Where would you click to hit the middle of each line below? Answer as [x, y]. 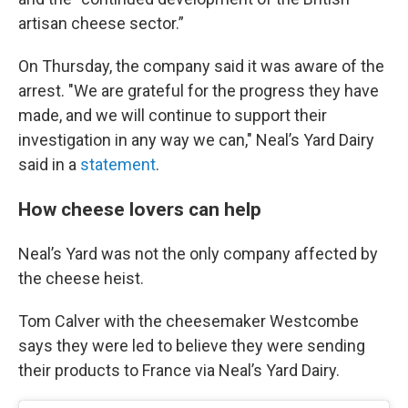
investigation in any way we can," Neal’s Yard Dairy [196, 140]
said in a [49, 165]
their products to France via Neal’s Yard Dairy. [179, 371]
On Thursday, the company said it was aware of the [201, 66]
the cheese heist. [81, 279]
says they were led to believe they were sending [192, 346]
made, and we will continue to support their [173, 116]
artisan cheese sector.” [101, 24]
